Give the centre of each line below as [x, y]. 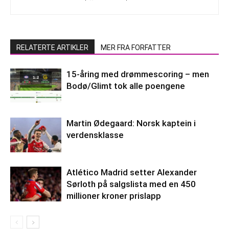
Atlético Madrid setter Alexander [132, 172]
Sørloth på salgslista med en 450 [131, 184]
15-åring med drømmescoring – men [138, 74]
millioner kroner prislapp [114, 196]
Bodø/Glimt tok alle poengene [126, 86]
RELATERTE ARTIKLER [52, 47]
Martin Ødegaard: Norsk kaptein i [131, 123]
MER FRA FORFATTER [136, 47]
